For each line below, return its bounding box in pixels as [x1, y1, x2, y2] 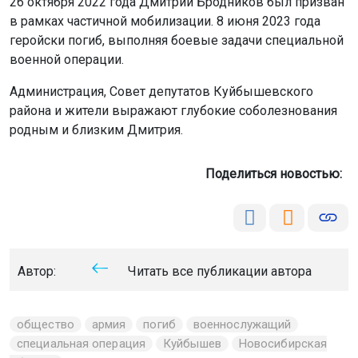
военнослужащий [193, 316, 292, 332]
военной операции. [10, 51, 124, 67]
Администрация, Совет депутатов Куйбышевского [10, 83, 313, 99]
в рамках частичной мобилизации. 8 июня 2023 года [10, 13, 320, 29]
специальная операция [17, 336, 145, 351]
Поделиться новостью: [205, 165, 348, 181]
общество [17, 316, 74, 332]
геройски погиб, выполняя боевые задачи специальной [10, 32, 344, 48]
